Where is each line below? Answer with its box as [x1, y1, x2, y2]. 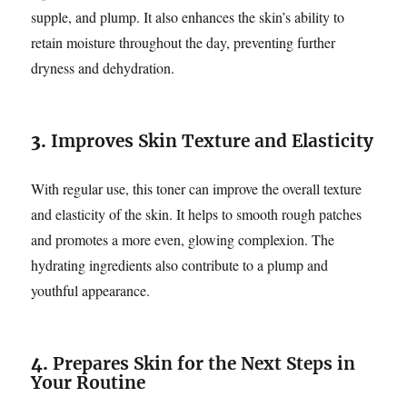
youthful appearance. [31, 280, 151, 300]
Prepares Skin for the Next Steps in [53, 352, 356, 374]
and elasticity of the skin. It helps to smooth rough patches [31, 203, 362, 223]
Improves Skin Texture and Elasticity [51, 129, 374, 152]
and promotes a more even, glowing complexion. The [31, 229, 335, 249]
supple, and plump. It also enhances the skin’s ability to [31, 6, 345, 26]
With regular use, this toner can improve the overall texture [31, 178, 362, 198]
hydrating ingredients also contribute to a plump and [31, 254, 329, 274]
